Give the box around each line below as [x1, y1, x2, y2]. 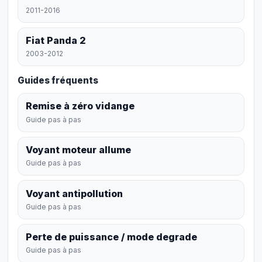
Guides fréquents [17, 75, 98, 87]
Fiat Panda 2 [26, 34, 87, 46]
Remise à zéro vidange [26, 100, 135, 112]
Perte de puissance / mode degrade [26, 231, 198, 243]
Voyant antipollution [26, 187, 123, 199]
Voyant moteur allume [26, 144, 132, 156]
